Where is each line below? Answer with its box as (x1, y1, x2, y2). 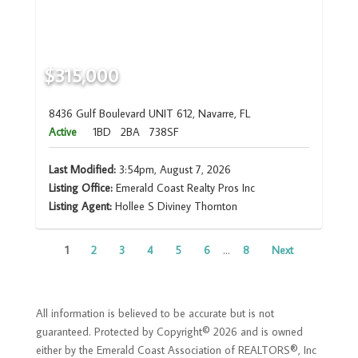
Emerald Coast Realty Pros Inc (112, 181, 255, 196)
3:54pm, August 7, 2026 (115, 162, 231, 177)
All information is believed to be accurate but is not (35, 306, 274, 321)
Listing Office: (48, 181, 113, 196)
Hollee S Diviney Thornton (114, 199, 237, 214)
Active (48, 125, 77, 140)
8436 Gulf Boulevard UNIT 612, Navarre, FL (48, 106, 250, 121)
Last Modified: (48, 162, 116, 177)
